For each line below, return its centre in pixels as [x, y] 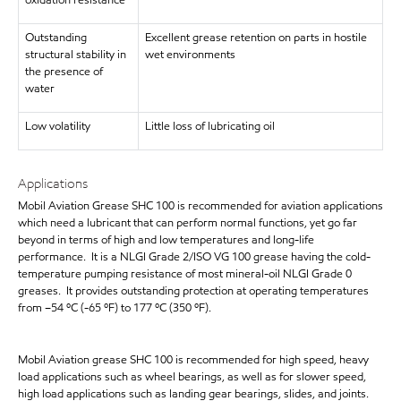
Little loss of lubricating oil [209, 126]
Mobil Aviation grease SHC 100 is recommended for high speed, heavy [193, 359]
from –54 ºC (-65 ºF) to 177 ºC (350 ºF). [115, 307]
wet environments [190, 55]
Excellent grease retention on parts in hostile [256, 38]
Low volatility [57, 126]
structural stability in [75, 55]
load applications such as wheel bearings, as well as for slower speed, [192, 376]
